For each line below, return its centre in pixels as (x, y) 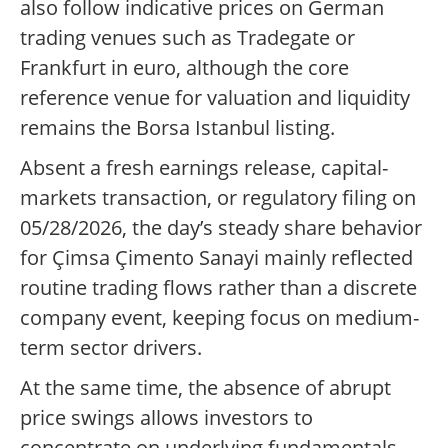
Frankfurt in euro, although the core (184, 68)
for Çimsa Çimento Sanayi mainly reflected (216, 258)
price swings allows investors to (166, 418)
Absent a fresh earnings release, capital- (204, 168)
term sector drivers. (111, 348)
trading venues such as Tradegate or (187, 38)
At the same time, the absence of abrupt (205, 388)
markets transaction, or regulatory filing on (218, 198)
